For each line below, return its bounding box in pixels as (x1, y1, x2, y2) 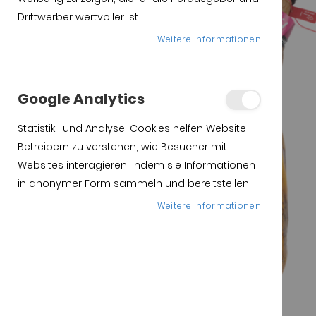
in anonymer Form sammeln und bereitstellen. (18, 176, 251, 190)
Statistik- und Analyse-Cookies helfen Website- (18, 121, 251, 135)
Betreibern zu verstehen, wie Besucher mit (18, 140, 227, 154)
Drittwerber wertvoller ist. (18, 10, 140, 24)
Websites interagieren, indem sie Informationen (18, 158, 255, 172)
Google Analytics (18, 89, 145, 109)
